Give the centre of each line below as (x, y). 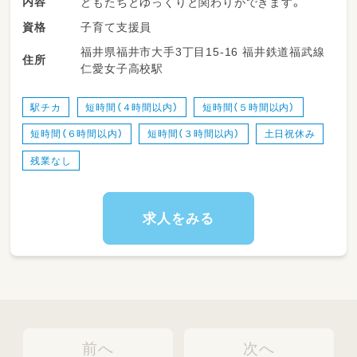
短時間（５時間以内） (249, 107)
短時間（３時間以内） (193, 134)
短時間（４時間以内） (132, 107)
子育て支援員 (116, 27)
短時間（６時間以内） (77, 134)
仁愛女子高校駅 (122, 69)
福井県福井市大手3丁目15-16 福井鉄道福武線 (161, 52)
